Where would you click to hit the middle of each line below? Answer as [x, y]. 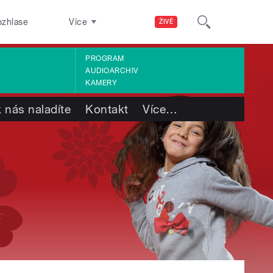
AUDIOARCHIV [112, 70]
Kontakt [107, 109]
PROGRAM [105, 58]
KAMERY [101, 83]
